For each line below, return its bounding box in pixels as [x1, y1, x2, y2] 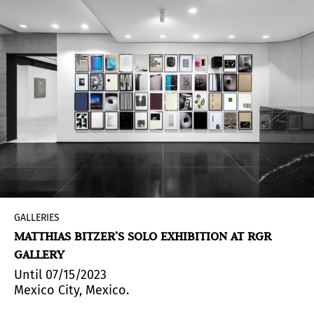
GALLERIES [14, 211, 60, 224]
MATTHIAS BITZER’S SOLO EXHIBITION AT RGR [14, 228, 271, 244]
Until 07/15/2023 [14, 266, 107, 282]
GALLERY [14, 246, 64, 262]
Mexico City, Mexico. [14, 282, 129, 298]
